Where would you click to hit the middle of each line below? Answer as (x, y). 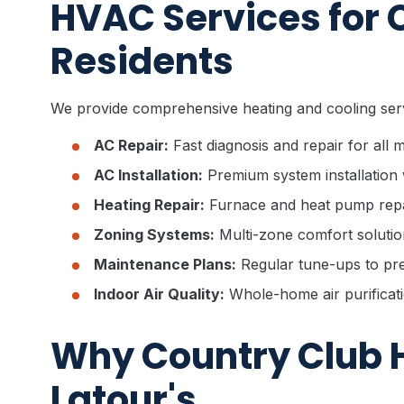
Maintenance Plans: (165, 264)
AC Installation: (148, 175)
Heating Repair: (149, 205)
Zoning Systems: (154, 234)
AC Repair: (131, 145)
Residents (142, 61)
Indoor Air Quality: (159, 294)
